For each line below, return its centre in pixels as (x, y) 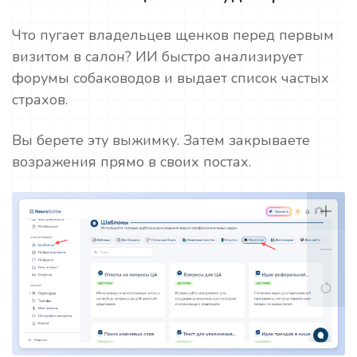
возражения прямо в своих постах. (131, 161)
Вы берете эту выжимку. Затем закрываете (161, 140)
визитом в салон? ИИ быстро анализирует (157, 56)
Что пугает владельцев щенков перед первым (173, 35)
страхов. (40, 99)
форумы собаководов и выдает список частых (171, 78)
